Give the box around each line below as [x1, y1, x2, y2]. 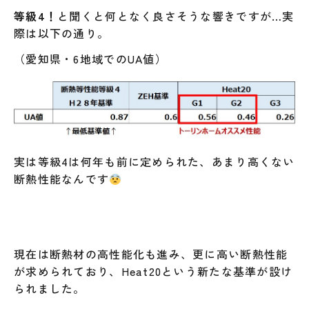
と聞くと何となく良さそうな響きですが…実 [57, 8, 295, 25]
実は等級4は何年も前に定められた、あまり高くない [14, 153, 295, 170]
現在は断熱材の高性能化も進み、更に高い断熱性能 [14, 246, 288, 263]
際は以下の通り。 [14, 25, 110, 42]
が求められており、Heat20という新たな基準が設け [14, 263, 293, 280]
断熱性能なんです [14, 170, 110, 188]
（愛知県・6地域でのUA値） [14, 50, 167, 67]
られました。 [14, 280, 86, 297]
